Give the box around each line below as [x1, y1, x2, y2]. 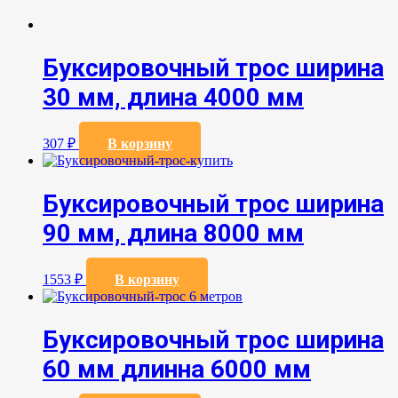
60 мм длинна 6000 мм [43, 354, 311, 385]
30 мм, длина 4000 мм [43, 82, 304, 112]
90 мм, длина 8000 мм [43, 219, 304, 249]
